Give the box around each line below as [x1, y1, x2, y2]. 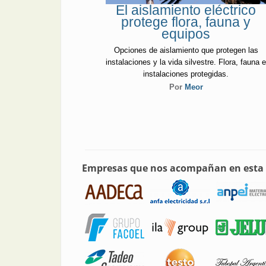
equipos [161, 26, 211, 42]
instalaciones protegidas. [143, 69, 229, 78]
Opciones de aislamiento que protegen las [113, 45, 258, 55]
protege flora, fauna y [121, 14, 251, 30]
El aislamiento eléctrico [116, 2, 256, 18]
